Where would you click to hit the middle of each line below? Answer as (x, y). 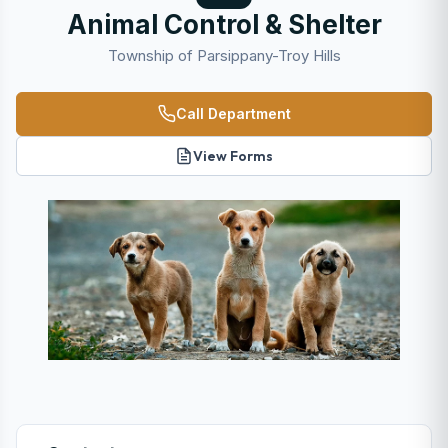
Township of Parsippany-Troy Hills (224, 55)
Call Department (233, 113)
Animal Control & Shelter (224, 24)
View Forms (233, 156)
